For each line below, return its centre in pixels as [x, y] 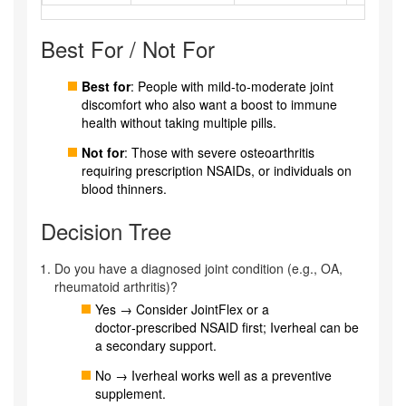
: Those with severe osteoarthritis [219, 153]
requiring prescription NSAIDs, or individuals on [217, 171]
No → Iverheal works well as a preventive [213, 376]
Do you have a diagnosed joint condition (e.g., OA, [198, 269]
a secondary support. [156, 346]
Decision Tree [106, 231]
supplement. [130, 394]
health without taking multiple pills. [179, 123]
